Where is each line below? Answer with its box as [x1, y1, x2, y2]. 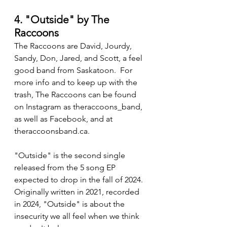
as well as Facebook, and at [14, 113, 115, 124]
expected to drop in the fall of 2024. [14, 174, 147, 184]
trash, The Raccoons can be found [14, 89, 138, 99]
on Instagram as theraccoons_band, [14, 101, 144, 111]
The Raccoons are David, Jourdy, [14, 41, 134, 51]
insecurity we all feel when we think [14, 211, 141, 221]
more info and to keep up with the [14, 77, 139, 87]
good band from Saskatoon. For [14, 65, 134, 75]
